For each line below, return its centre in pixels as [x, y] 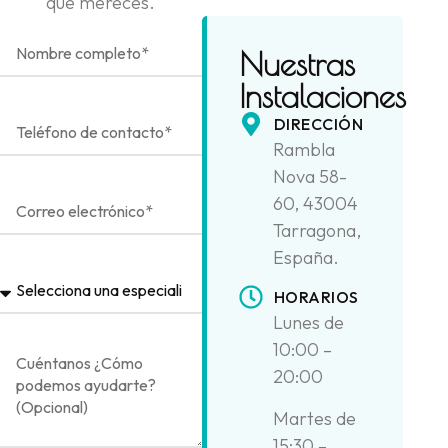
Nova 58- [309, 176]
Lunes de [308, 323]
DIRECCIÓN [318, 123]
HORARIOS [316, 297]
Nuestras [296, 63]
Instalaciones [322, 95]
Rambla [303, 149]
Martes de [314, 418]
